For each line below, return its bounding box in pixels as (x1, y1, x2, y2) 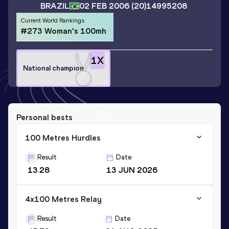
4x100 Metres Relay (25, 194, 102, 204)
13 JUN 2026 (106, 165, 157, 175)
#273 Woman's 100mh (20, 26, 106, 36)
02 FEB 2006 (79, 1, 129, 11)
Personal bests (16, 112, 73, 122)
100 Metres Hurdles (25, 132, 101, 143)
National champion (23, 64, 84, 73)
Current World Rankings (20, 17, 84, 25)
